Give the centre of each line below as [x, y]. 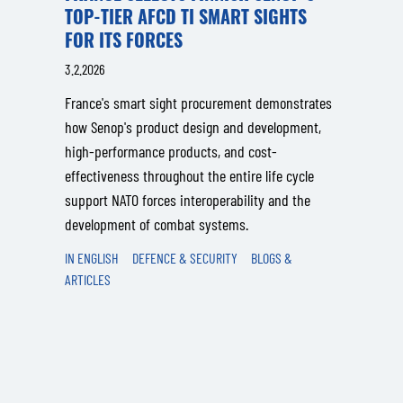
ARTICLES [88, 279]
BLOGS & [272, 258]
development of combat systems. [157, 224]
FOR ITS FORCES [124, 40]
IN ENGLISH [92, 258]
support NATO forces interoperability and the [188, 200]
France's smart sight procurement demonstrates [198, 103]
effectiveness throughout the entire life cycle [189, 175]
